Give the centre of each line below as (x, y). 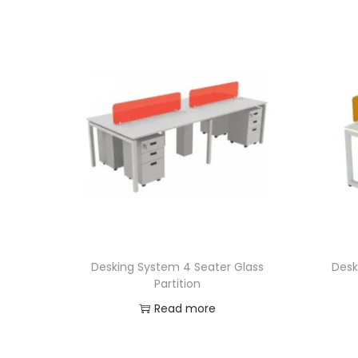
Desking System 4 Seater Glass (177, 267)
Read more (185, 308)
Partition (177, 283)
